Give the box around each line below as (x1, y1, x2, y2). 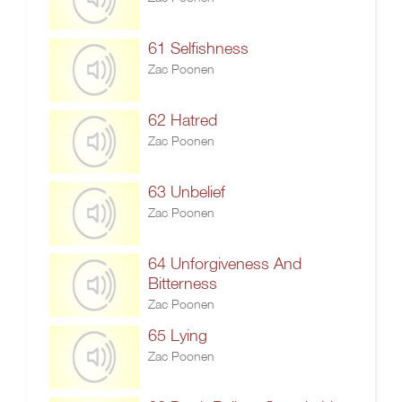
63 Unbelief (148, 182, 225, 201)
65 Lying (148, 326, 207, 345)
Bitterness (148, 274, 217, 293)
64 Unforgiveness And (148, 254, 301, 273)
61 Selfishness (148, 39, 249, 57)
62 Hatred (148, 110, 217, 129)
